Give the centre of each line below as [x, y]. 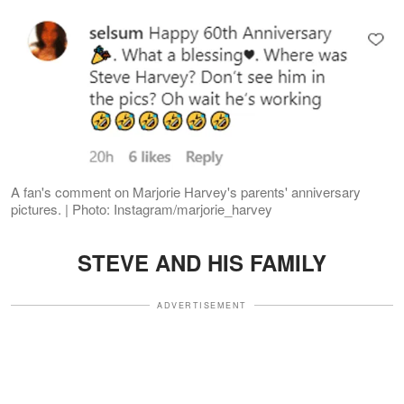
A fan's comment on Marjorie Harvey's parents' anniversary [186, 191]
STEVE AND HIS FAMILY [202, 262]
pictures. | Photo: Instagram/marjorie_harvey [142, 208]
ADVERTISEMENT [202, 305]
